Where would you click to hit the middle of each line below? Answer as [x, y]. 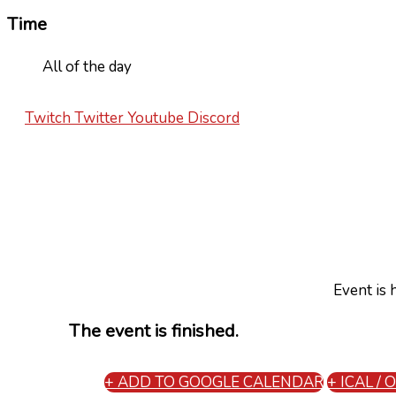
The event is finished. [154, 331]
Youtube [156, 118]
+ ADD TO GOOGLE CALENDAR [214, 383]
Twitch [48, 118]
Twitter [99, 118]
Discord [213, 118]
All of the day [87, 67]
